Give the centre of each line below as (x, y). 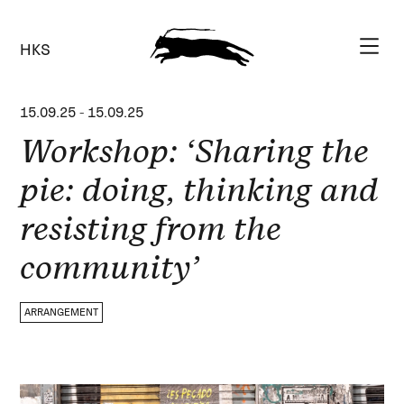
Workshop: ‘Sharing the (195, 151)
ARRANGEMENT (62, 312)
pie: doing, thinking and (200, 190)
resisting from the (151, 229)
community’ (110, 267)
